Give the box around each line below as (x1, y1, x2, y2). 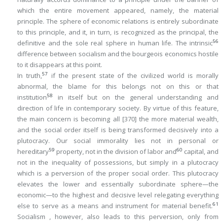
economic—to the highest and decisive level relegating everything (17, 190, 219, 199)
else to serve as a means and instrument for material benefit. (17, 201, 213, 210)
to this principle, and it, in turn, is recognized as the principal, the (17, 28, 219, 37)
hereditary (17, 147, 49, 156)
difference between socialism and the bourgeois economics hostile (17, 49, 219, 58)
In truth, (17, 71, 42, 80)
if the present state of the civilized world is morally (47, 71, 219, 80)
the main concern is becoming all (17, 114, 122, 123)
